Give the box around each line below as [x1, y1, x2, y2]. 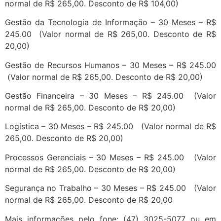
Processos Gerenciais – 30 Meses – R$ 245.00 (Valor [5, 152, 216, 162]
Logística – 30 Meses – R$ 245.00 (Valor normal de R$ [5, 121, 216, 132]
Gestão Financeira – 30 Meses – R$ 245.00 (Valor [5, 90, 216, 101]
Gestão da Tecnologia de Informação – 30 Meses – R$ [5, 17, 216, 28]
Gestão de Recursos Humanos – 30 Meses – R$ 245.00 [5, 60, 216, 70]
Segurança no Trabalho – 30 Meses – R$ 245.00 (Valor [5, 183, 216, 193]
